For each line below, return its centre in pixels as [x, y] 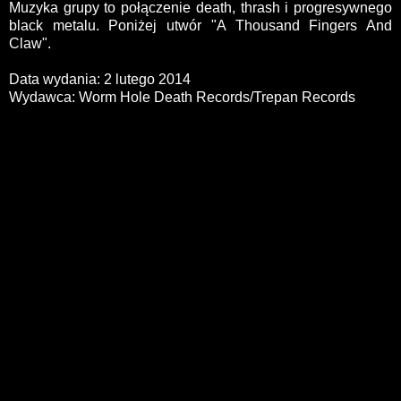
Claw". [30, 44]
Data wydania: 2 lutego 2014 [100, 80]
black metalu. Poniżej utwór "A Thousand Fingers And [200, 26]
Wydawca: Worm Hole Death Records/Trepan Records [182, 98]
